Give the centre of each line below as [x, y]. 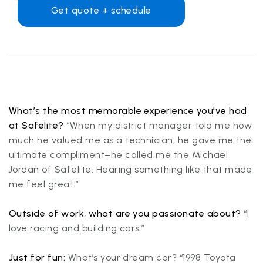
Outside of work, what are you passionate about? [125, 213]
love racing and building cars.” [77, 228]
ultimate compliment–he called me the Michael [119, 154]
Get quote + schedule [101, 10]
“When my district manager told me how [158, 125]
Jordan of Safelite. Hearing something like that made [131, 169]
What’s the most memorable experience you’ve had [128, 110]
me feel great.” [44, 184]
